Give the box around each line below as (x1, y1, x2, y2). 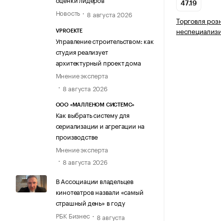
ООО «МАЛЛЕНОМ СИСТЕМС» (55, 102, 135, 108)
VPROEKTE (55, 28, 82, 34)
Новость (55, 7, 80, 17)
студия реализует (55, 46, 108, 57)
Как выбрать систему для (55, 109, 130, 119)
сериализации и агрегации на (55, 120, 145, 130)
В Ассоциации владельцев (55, 175, 134, 185)
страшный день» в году (55, 197, 125, 207)
